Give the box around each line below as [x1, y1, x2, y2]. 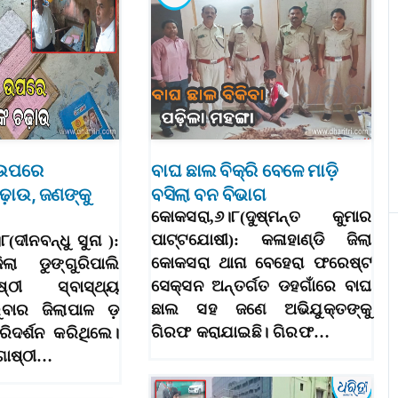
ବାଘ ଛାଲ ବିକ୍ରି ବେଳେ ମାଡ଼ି [151, 160, 338, 182]
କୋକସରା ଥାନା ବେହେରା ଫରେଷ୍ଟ [151, 254, 372, 273]
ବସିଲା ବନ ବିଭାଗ [151, 184, 266, 206]
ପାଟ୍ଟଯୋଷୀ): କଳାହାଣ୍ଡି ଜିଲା [151, 231, 372, 250]
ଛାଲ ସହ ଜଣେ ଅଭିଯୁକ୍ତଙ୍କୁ [151, 300, 372, 319]
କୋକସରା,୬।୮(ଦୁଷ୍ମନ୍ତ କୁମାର [151, 208, 372, 227]
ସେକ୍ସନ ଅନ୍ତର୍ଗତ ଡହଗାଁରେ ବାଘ [151, 277, 372, 296]
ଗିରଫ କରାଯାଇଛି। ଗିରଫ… [151, 323, 330, 342]
